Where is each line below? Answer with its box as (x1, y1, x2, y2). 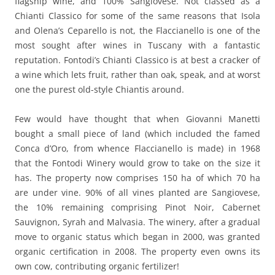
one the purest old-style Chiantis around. (15, 83, 184, 95)
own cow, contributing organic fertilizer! (15, 260, 179, 272)
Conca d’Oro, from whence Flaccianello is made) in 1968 (15, 142, 260, 154)
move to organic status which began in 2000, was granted (15, 231, 260, 242)
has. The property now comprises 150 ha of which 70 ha (15, 172, 260, 184)
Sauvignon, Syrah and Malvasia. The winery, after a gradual (15, 216, 260, 228)
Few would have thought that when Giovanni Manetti (15, 113, 260, 125)
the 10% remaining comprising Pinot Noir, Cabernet (15, 201, 260, 213)
